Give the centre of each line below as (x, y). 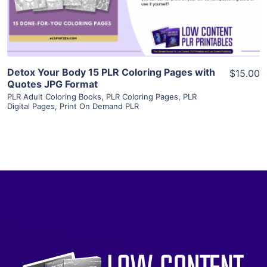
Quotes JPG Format (52, 84)
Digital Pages (31, 106)
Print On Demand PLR (99, 106)
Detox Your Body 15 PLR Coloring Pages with (111, 72)
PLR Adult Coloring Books (54, 96)
